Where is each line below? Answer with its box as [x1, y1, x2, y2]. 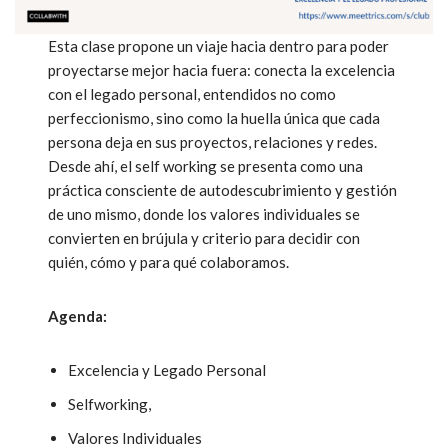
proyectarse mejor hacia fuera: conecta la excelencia [48, 61, 396, 80]
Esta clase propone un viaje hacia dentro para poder [48, 37, 390, 56]
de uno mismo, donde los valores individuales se [48, 205, 361, 224]
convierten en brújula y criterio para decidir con [48, 229, 361, 248]
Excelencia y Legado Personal [68, 361, 267, 380]
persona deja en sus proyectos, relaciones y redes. [48, 133, 378, 152]
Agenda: [48, 307, 108, 326]
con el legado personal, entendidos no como [48, 85, 337, 104]
